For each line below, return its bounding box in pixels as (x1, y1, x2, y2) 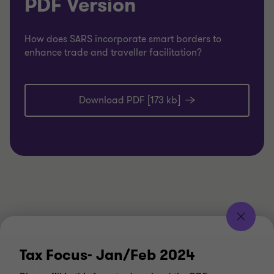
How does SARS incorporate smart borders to (24, 32, 221, 46)
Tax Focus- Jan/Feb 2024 (20, 245, 195, 265)
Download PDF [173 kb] (79, 94, 180, 108)
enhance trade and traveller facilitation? (24, 46, 202, 60)
